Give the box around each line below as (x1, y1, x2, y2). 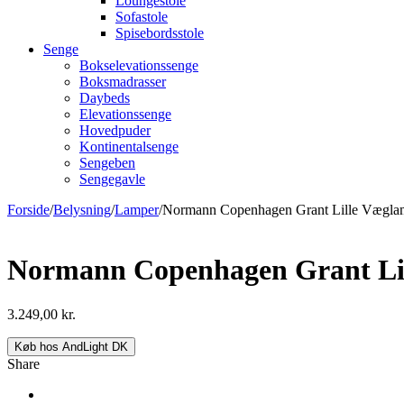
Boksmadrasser (79, 74, 166, 89)
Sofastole (115, 9, 168, 24)
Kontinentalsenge (79, 139, 179, 154)
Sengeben (79, 155, 135, 170)
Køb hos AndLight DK (14, 339, 128, 353)
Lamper (115, 202, 159, 217)
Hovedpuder (79, 123, 151, 138)
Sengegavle (79, 171, 145, 187)
